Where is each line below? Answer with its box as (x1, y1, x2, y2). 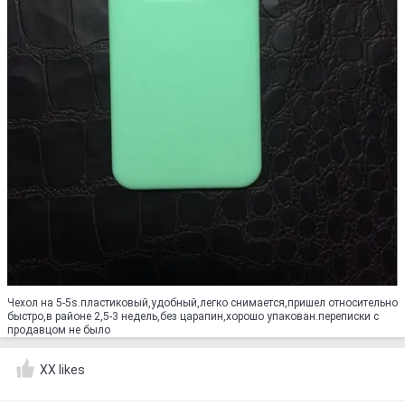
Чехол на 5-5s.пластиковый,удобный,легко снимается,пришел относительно (7, 297, 398, 310)
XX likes (40, 363, 85, 378)
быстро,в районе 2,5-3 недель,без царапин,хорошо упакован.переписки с (7, 310, 379, 324)
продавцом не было (7, 324, 110, 337)
